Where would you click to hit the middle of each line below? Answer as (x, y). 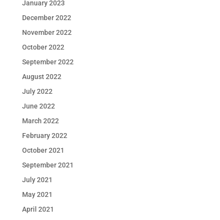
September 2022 (48, 62)
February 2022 (44, 136)
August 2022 (41, 77)
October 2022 (43, 47)
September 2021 (48, 165)
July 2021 (37, 180)
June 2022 (38, 106)
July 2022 (37, 91)
